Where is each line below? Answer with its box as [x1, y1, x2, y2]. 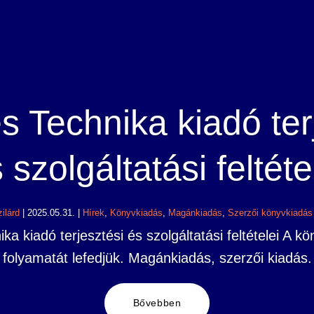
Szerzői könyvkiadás [228, 207, 313, 219]
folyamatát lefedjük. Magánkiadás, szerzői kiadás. [2, 250, 312, 266]
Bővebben [132, 297, 182, 309]
